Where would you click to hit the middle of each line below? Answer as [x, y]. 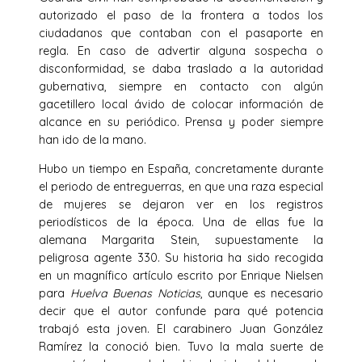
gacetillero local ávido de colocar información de [181, 104]
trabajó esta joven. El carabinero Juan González [181, 329]
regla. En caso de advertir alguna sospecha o [181, 51]
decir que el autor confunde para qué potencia [181, 311]
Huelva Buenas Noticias [135, 293]
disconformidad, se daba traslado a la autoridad [181, 68]
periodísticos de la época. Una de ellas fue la [181, 222]
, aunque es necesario [261, 293]
